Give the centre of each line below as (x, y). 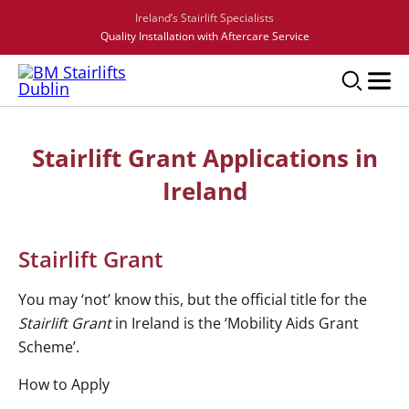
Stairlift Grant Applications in (204, 158)
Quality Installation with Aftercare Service (204, 36)
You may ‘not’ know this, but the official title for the (193, 299)
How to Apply (64, 384)
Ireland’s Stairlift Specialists (204, 18)
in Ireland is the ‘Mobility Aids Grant (235, 323)
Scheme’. (49, 347)
